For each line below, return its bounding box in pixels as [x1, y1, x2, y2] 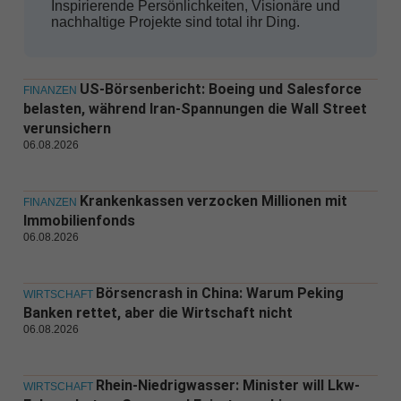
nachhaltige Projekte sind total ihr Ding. [50, 14, 300, 30]
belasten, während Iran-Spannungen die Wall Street [22, 100, 367, 118]
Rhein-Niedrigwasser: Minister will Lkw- [95, 377, 360, 395]
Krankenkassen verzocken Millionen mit [79, 192, 347, 210]
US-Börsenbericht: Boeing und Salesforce [79, 81, 362, 98]
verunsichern [22, 120, 111, 138]
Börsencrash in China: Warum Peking [95, 285, 344, 303]
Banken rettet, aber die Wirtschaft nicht [22, 304, 293, 322]
